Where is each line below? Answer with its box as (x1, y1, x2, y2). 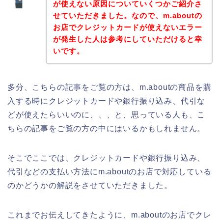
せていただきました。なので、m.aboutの (53, 11, 202, 20)
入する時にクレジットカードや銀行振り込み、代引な (7, 96, 206, 105)
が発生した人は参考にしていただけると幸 (53, 34, 202, 43)
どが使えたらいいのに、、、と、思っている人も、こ (7, 110, 206, 119)
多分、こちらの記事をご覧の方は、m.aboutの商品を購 (7, 82, 212, 91)
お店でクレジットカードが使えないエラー (53, 23, 202, 31)
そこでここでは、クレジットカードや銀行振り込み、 (7, 153, 206, 162)
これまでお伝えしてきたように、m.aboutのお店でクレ (7, 210, 212, 219)
